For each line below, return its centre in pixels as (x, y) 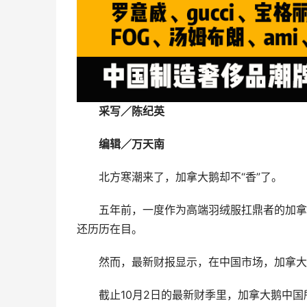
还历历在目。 (110, 229)
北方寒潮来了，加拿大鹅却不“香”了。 (190, 177)
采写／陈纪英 (131, 111)
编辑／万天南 (131, 144)
